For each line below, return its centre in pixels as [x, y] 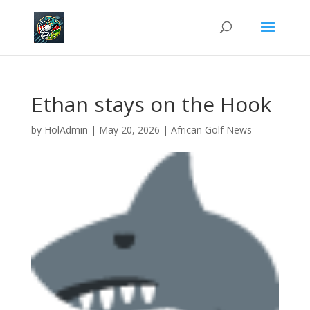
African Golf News [211, 130]
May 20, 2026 [129, 130]
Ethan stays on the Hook [151, 104]
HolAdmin [66, 130]
